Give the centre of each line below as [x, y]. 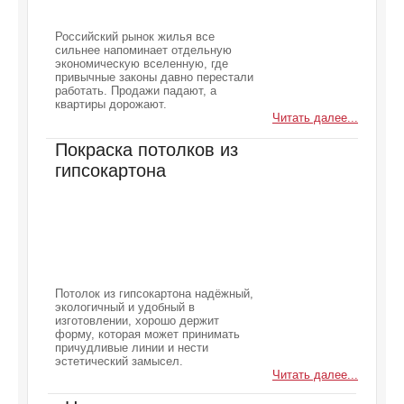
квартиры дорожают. [111, 104]
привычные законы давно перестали [154, 77]
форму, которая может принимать [147, 334]
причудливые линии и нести [132, 348]
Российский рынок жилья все [135, 37]
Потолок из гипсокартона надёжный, [154, 294]
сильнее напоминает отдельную [143, 50]
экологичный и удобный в [125, 307]
